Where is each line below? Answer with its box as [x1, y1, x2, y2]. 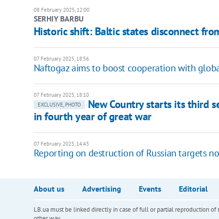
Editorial [178, 184, 208, 194]
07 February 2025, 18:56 [33, 55, 89, 63]
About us [33, 184, 65, 194]
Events [138, 184, 161, 194]
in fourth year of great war [33, 109, 152, 124]
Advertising [82, 184, 121, 194]
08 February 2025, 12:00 [33, 6, 89, 14]
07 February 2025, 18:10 [33, 91, 89, 99]
